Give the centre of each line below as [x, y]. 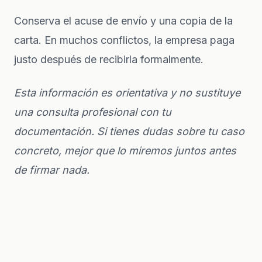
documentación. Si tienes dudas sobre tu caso [129, 131]
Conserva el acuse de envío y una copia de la [123, 20]
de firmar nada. [52, 170]
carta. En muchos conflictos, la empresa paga [124, 40]
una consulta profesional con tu [93, 112]
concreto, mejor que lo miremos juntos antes [125, 150]
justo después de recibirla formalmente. [109, 59]
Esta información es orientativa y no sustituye [127, 92]
